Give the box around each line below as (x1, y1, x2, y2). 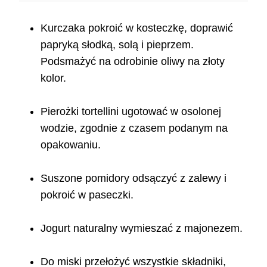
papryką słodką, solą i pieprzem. (41, 38, 194, 51)
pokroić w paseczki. (41, 188, 136, 201)
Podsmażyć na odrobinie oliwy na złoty (41, 55, 225, 67)
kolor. (41, 72, 69, 84)
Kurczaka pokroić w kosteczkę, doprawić (41, 21, 233, 34)
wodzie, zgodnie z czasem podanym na (41, 122, 228, 134)
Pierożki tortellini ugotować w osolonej (41, 105, 221, 117)
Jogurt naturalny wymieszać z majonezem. (41, 222, 243, 234)
